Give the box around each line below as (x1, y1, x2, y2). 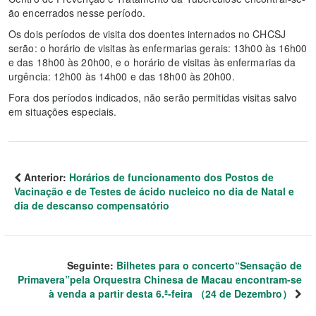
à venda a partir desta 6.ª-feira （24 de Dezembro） (49, 286, 292, 300)
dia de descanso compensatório (14, 198, 169, 212)
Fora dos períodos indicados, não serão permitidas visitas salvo (8, 90, 298, 104)
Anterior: (21, 170, 69, 184)
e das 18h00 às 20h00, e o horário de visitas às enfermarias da (8, 55, 296, 69)
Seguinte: (67, 258, 116, 272)
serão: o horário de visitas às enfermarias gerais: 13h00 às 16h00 (8, 41, 308, 55)
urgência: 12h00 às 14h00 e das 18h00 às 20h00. (8, 69, 235, 83)
